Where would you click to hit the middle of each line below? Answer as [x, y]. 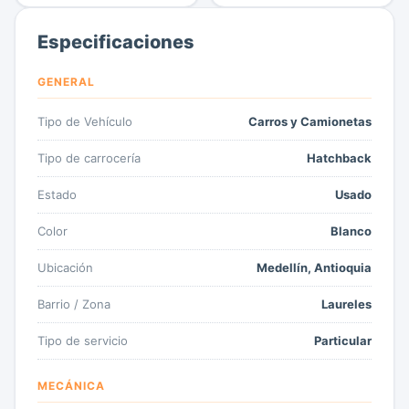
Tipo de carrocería [89, 157]
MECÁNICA [71, 385]
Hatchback [339, 157]
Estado [57, 194]
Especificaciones [116, 42]
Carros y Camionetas [310, 121]
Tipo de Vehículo [85, 121]
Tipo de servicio [83, 340]
